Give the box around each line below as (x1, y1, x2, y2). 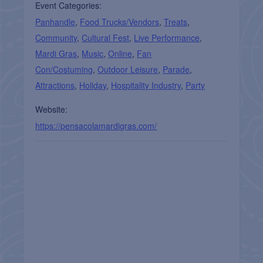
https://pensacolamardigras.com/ (35, 119, 157, 131)
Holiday (79, 79, 107, 91)
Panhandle (35, 15, 76, 28)
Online (108, 47, 133, 59)
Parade (163, 63, 190, 75)
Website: (35, 103, 68, 115)
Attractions (35, 79, 75, 91)
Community (35, 31, 77, 43)
